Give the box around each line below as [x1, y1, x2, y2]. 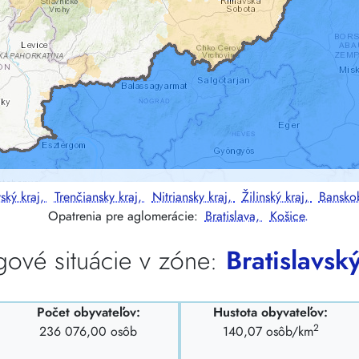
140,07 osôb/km [222, 322, 313, 341]
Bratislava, [204, 207, 264, 226]
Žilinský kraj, [241, 188, 313, 207]
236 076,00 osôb [39, 322, 138, 341]
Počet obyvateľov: [36, 303, 140, 322]
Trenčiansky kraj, [54, 188, 146, 207]
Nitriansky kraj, [151, 188, 236, 207]
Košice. [269, 207, 309, 226]
